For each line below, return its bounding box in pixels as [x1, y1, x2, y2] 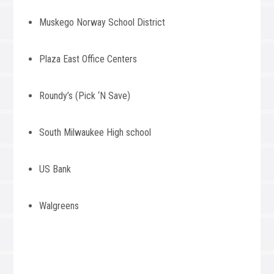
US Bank [39, 163, 72, 175]
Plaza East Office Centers [39, 53, 138, 65]
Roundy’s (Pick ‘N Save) [39, 90, 131, 102]
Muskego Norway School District [39, 17, 166, 28]
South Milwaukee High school [39, 127, 152, 138]
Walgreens [39, 200, 80, 212]
